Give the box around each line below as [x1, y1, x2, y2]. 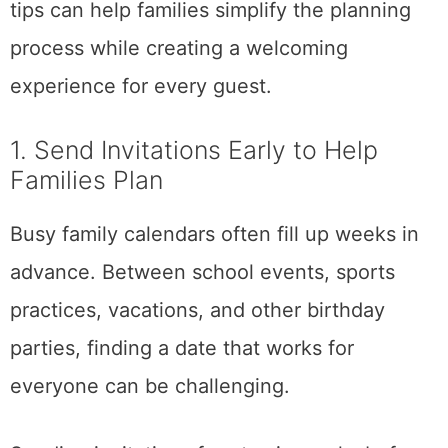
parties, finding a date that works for [10, 335, 354, 360]
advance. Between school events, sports [10, 259, 395, 284]
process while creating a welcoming [10, 35, 348, 60]
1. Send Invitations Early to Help [10, 134, 378, 165]
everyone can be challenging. [10, 373, 290, 398]
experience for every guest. [10, 73, 272, 98]
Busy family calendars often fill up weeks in [10, 221, 419, 246]
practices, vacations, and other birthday [10, 297, 385, 322]
